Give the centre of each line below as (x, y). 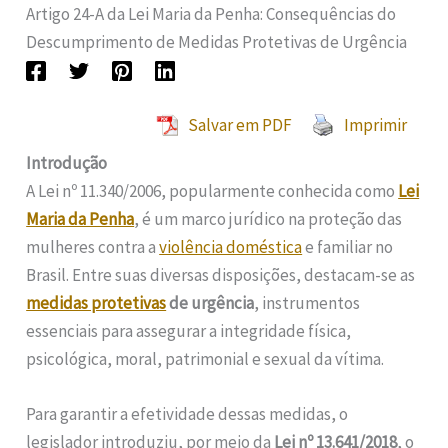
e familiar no (348, 246)
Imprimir (375, 124)
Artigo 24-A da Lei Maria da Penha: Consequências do (211, 13)
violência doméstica (231, 246)
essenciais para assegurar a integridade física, (189, 330)
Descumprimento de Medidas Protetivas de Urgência (217, 41)
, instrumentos (307, 302)
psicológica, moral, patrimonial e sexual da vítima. (205, 358)
